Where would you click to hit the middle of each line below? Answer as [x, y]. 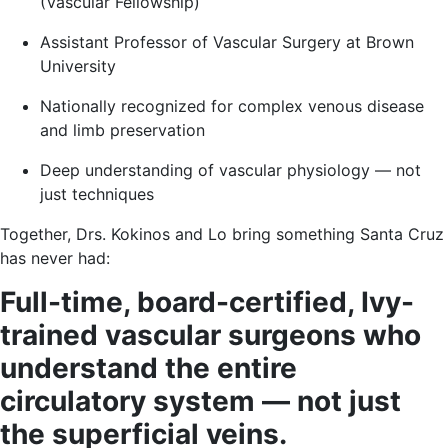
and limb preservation [122, 130]
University [78, 66]
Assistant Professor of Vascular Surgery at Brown [227, 42]
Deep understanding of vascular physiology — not [230, 170]
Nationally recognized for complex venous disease [232, 106]
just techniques [97, 194]
